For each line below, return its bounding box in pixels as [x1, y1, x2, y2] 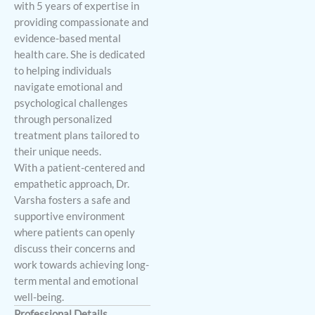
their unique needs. [14, 145, 101, 157]
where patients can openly [14, 226, 135, 238]
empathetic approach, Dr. [14, 177, 129, 190]
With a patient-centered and [14, 161, 145, 174]
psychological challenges [14, 96, 128, 109]
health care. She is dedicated [14, 48, 145, 60]
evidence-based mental [14, 32, 121, 44]
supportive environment [14, 210, 125, 222]
